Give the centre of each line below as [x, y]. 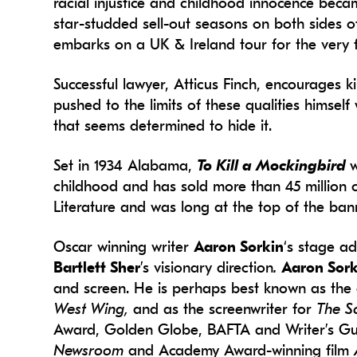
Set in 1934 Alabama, [126, 166]
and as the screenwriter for [225, 310]
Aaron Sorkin [239, 247]
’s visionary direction [207, 268]
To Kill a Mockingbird [274, 166]
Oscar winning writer [124, 247]
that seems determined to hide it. [163, 126]
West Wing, [94, 310]
